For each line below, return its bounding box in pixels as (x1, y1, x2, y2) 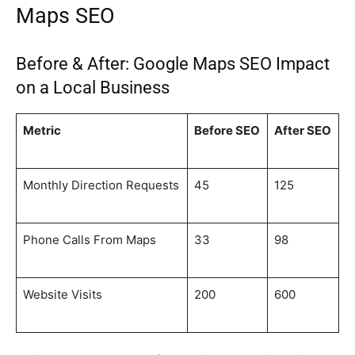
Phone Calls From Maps (23, 232, 156, 248)
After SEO (274, 123, 331, 139)
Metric (23, 123, 61, 139)
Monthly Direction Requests (23, 177, 179, 193)
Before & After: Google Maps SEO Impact (16, 54, 330, 74)
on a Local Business (16, 78, 170, 98)
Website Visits (23, 287, 102, 303)
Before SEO (194, 123, 260, 139)
